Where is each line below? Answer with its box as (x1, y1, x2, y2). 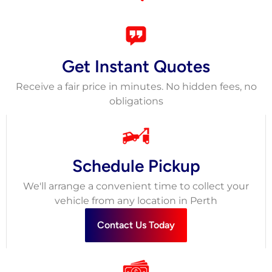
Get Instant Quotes (62, 56, 210, 77)
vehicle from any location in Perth (55, 195, 217, 207)
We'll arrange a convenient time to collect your (23, 180, 249, 192)
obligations (109, 95, 163, 107)
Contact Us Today (97, 219, 175, 231)
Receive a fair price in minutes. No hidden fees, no (15, 81, 257, 93)
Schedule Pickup (72, 155, 200, 177)
